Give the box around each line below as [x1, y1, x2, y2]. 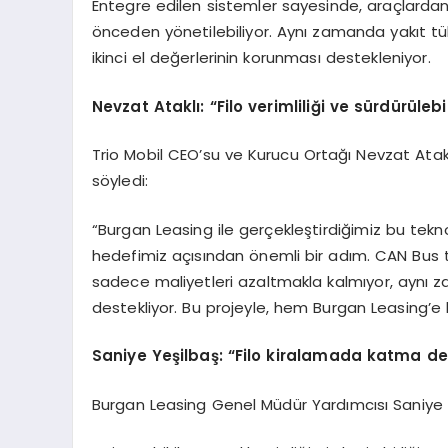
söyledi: [91, 170, 148, 192]
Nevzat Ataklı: [91, 95, 210, 117]
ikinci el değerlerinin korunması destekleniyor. [91, 47, 431, 69]
